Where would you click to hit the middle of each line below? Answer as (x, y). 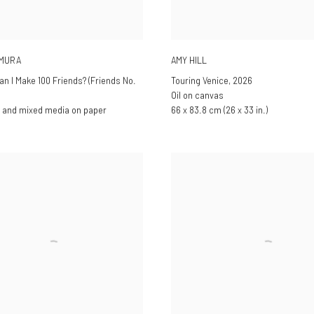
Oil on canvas (197, 96)
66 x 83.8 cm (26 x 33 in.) (219, 110)
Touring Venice (200, 81)
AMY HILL (189, 60)
